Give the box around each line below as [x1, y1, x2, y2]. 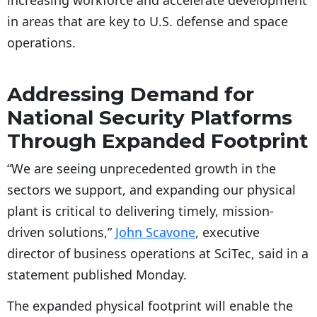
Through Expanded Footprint [7, 129, 309, 154]
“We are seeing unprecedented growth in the [7, 160, 276, 178]
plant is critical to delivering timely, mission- [7, 202, 274, 220]
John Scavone [115, 224, 195, 241]
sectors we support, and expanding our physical [7, 181, 296, 199]
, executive [195, 224, 260, 241]
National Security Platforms [7, 105, 292, 130]
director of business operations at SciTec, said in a [7, 245, 309, 263]
